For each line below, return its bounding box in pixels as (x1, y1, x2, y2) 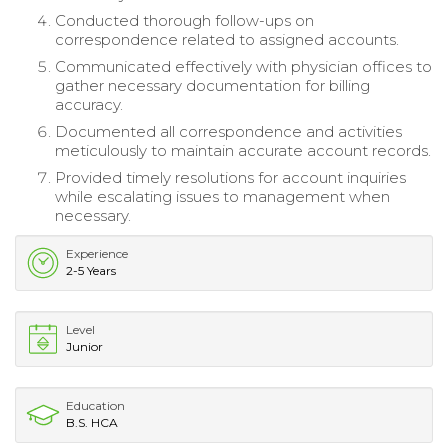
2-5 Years (66, 262, 116, 278)
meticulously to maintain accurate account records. (55, 140, 431, 160)
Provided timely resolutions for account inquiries (55, 167, 406, 187)
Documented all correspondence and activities (55, 121, 402, 141)
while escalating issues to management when (55, 186, 390, 206)
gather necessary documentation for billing (55, 75, 370, 95)
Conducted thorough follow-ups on (55, 10, 314, 30)
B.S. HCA (66, 414, 118, 430)
